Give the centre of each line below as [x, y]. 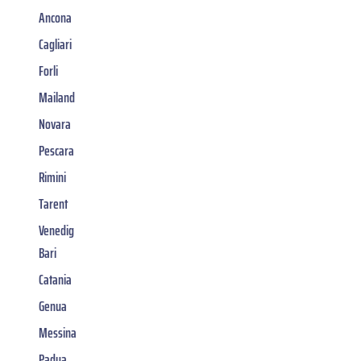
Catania [55, 279]
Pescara [56, 150]
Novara [55, 124]
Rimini [52, 177]
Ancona [55, 17]
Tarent [53, 203]
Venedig [56, 230]
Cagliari [55, 44]
